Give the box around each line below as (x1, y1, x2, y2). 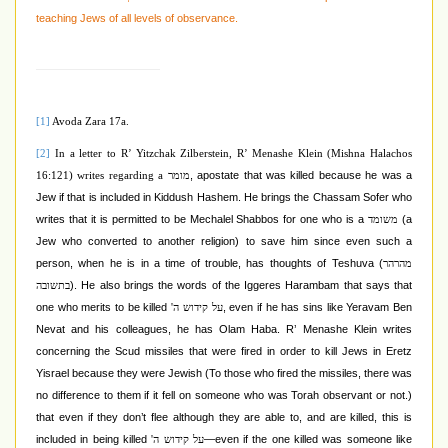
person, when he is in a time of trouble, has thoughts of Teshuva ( (36, 257, 383, 270)
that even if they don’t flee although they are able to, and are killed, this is (36, 411, 412, 424)
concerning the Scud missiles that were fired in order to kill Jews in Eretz (36, 345, 412, 358)
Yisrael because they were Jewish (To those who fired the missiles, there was (36, 367, 412, 380)
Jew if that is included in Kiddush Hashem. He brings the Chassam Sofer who (36, 191, 412, 204)
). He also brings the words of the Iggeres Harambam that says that (70, 279, 412, 292)
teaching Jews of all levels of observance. (36, 12, 238, 25)
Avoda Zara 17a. (50, 116, 129, 128)
